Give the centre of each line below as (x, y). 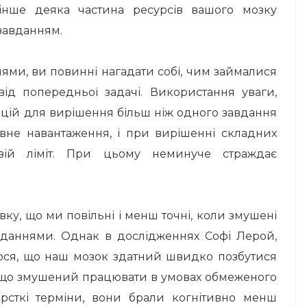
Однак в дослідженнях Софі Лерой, (169, 236)
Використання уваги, (213, 92)
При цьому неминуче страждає (172, 154)
